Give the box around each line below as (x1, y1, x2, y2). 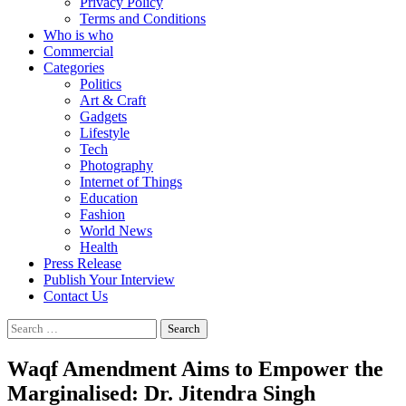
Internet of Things (80, 174, 182, 189)
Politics (80, 76, 121, 92)
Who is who (43, 27, 113, 43)
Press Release (43, 256, 121, 271)
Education (80, 190, 138, 206)
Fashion (80, 207, 125, 222)
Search (6, 318, 45, 333)
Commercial (43, 43, 113, 59)
